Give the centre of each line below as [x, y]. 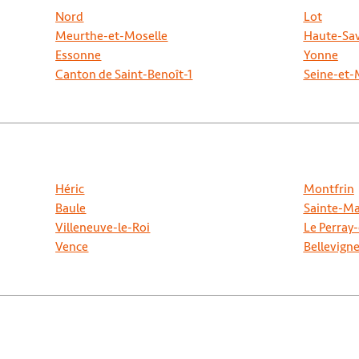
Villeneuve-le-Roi [103, 228]
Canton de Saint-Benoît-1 [124, 75]
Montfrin [329, 189]
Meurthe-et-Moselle [112, 36]
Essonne [79, 55]
